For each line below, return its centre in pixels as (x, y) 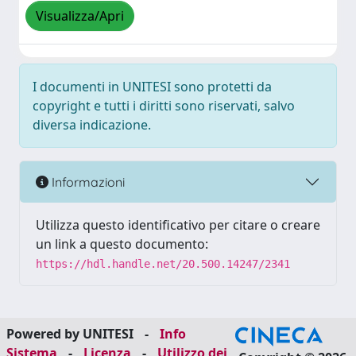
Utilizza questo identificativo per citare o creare (178, 225)
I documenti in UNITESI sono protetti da (152, 87)
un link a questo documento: (122, 244)
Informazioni (87, 182)
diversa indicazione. (92, 125)
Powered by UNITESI (72, 334)
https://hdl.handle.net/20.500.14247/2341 (163, 264)
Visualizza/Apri (80, 16)
